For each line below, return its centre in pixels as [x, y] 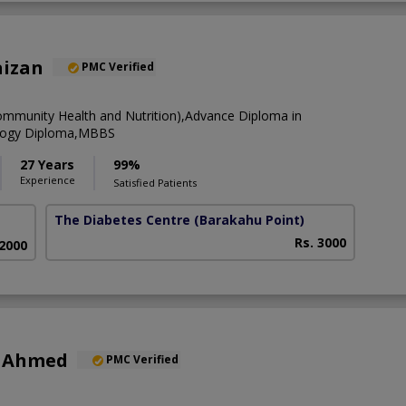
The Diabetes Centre [123, 219]
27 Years [47, 164]
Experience [48, 179]
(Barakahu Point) [250, 219]
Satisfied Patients [155, 182]
